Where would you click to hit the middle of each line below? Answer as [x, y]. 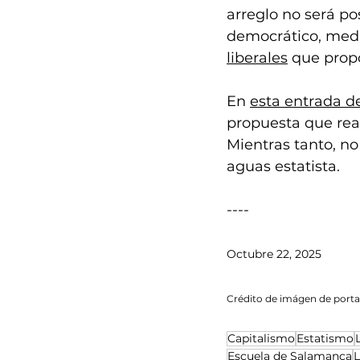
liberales [257, 58]
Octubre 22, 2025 [276, 254]
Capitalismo [261, 339]
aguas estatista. [283, 167]
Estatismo [325, 339]
